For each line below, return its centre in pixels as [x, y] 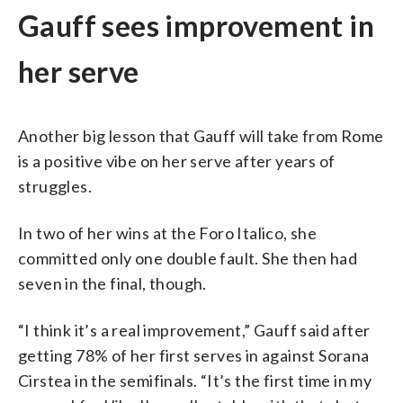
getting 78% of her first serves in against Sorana [194, 355]
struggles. [55, 186]
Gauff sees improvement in [196, 25]
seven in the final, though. [112, 283]
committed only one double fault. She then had [188, 258]
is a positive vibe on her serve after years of [177, 161]
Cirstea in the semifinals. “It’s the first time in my [195, 380]
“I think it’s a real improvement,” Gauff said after [194, 330]
